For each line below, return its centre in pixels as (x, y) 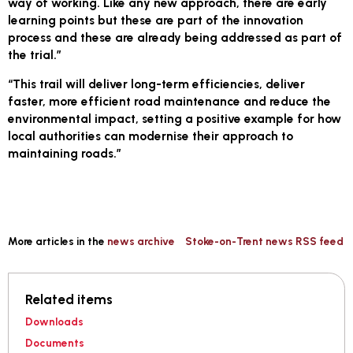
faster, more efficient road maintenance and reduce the (170, 101)
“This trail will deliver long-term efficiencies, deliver (157, 84)
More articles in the (58, 241)
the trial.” (35, 54)
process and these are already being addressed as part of (175, 37)
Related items (69, 299)
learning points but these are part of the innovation (156, 20)
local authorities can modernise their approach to (151, 136)
